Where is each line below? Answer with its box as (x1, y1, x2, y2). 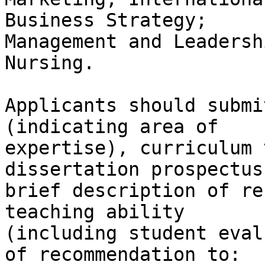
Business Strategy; (5, 9, 207, 31)
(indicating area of (5, 116, 218, 138)
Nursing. (5, 52, 95, 74)
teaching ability (5, 201, 185, 223)
